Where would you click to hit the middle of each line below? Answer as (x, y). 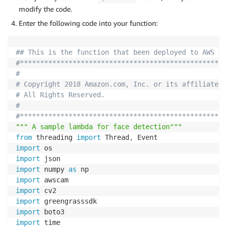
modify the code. (45, 9)
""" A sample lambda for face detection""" (99, 127)
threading (54, 138)
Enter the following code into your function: (88, 23)
